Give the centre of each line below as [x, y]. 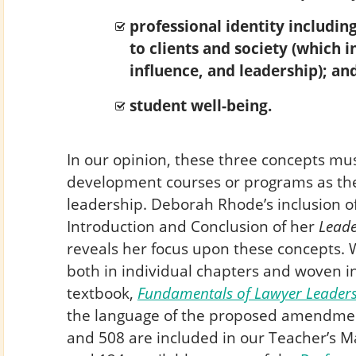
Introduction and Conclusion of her [192, 226]
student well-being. [200, 105]
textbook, [102, 292]
